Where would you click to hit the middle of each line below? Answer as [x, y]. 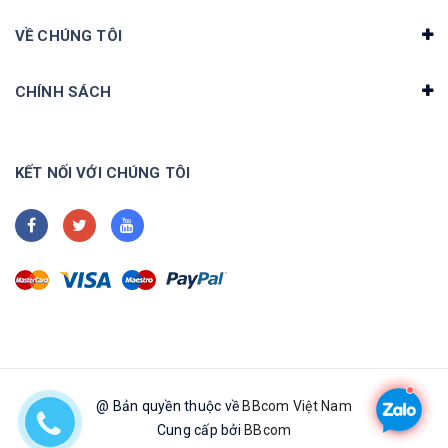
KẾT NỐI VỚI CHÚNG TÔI [103, 172]
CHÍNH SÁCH [63, 91]
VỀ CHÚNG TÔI [68, 35]
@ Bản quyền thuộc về [169, 405]
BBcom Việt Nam [297, 405]
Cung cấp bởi [200, 429]
